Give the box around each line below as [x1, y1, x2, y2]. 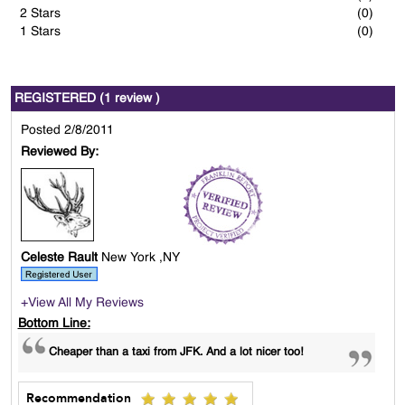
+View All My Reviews [20, 297, 144, 310]
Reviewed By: [20, 146, 99, 159]
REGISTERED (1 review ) [14, 92, 160, 106]
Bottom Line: [17, 317, 90, 331]
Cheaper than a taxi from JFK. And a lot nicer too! [48, 346, 304, 359]
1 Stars [20, 25, 61, 39]
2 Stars [20, 7, 61, 21]
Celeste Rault [20, 251, 101, 265]
